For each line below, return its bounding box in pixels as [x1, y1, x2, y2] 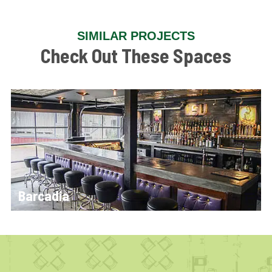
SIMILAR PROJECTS [77, 29, 195, 42]
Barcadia [18, 187, 69, 204]
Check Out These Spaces [41, 44, 231, 67]
